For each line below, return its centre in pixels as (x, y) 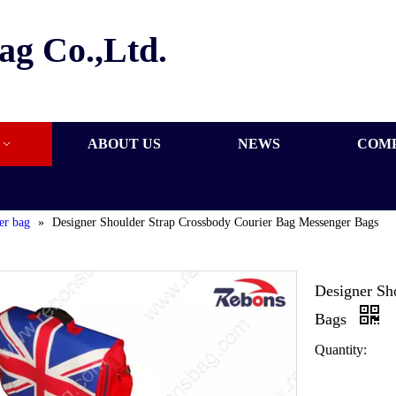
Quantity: (341, 350)
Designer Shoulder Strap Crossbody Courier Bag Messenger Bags (215, 223)
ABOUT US (124, 144)
